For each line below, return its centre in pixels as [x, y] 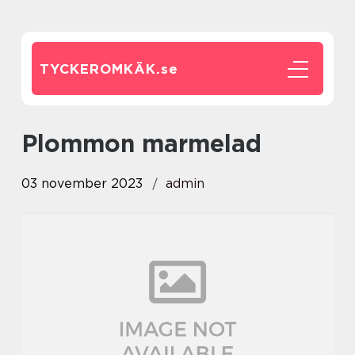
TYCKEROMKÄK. [100, 69]
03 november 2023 [82, 183]
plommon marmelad [149, 143]
